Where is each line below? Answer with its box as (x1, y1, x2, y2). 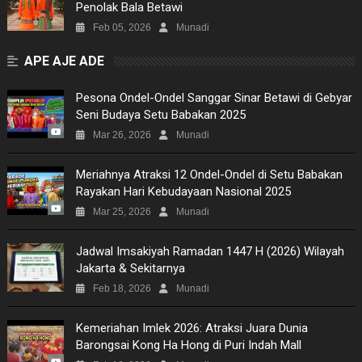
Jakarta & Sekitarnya (75, 260, 185, 276)
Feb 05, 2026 (92, 21, 151, 33)
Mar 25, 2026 (92, 205, 151, 217)
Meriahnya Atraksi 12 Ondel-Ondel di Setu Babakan (75, 166, 343, 182)
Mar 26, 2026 (92, 128, 151, 141)
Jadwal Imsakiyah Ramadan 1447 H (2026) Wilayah (75, 243, 344, 259)
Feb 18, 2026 (92, 282, 151, 294)
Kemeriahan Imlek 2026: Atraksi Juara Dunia (75, 320, 308, 335)
